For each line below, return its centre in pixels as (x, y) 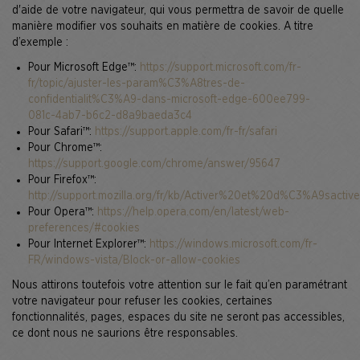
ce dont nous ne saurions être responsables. (125, 333)
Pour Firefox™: (62, 180)
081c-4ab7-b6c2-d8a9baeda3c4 (110, 116)
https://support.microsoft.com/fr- (221, 67)
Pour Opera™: (63, 212)
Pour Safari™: (61, 132)
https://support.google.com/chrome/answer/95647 (154, 164)
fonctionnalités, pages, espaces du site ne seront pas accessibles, (178, 317)
